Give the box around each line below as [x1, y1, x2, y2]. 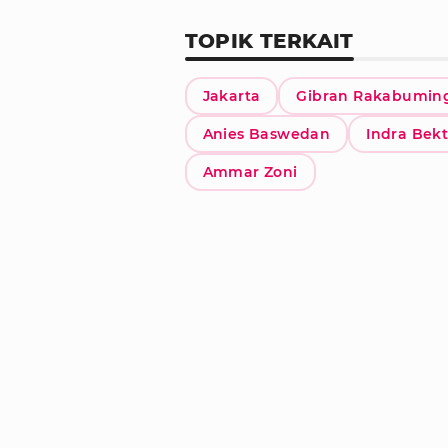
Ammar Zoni [202, 162, 298, 181]
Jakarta [202, 86, 261, 105]
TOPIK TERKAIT [184, 28, 354, 53]
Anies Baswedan [202, 124, 331, 143]
